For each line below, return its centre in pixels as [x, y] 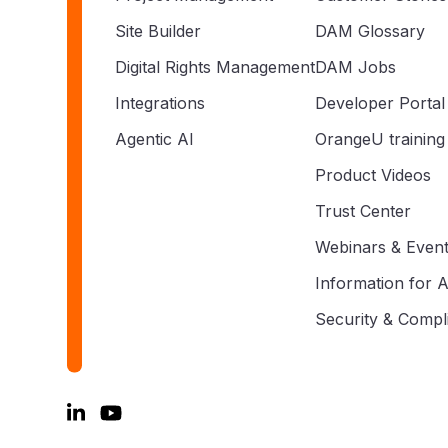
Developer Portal [380, 102]
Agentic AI [154, 138]
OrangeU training [380, 138]
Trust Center [363, 210]
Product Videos [373, 174]
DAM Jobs [355, 66]
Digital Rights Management [215, 66]
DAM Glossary [370, 30]
